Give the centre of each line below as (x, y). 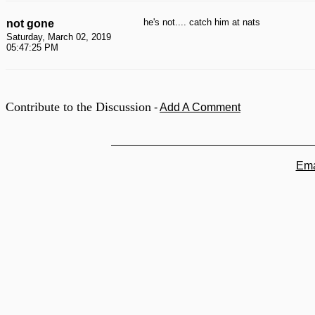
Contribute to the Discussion (78, 107)
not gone (30, 24)
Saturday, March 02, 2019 (59, 37)
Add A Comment (200, 107)
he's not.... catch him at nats (202, 22)
